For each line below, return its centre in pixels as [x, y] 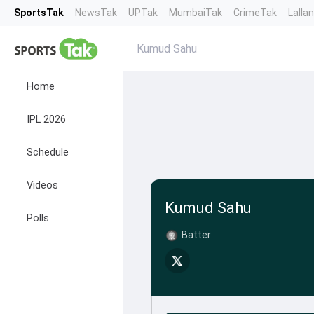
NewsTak [96, 13]
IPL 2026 [46, 120]
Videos [42, 185]
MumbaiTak [196, 13]
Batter [196, 235]
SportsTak [39, 13]
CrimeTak [255, 13]
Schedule [48, 152]
